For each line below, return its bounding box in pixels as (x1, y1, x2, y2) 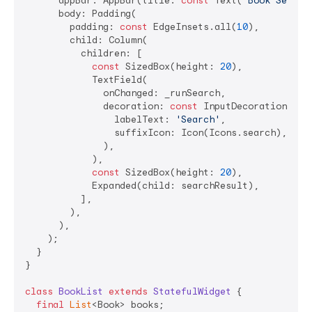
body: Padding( (25, 8, 136, 19)
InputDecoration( (198, 100, 292, 112)
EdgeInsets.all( (148, 21, 237, 33)
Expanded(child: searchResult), (25, 180, 259, 192)
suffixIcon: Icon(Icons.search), (25, 127, 287, 139)
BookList (58, 286, 103, 297)
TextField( (25, 74, 148, 86)
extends (109, 286, 148, 297)
